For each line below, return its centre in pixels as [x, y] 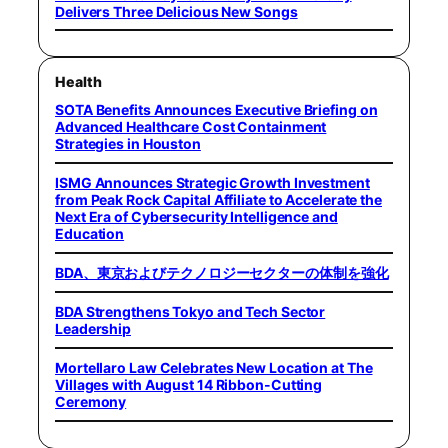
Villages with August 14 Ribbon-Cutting [189, 385]
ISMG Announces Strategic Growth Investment [212, 183]
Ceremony [91, 402]
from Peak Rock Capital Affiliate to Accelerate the [218, 200]
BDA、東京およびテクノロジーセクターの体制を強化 [222, 273]
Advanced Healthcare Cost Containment [191, 127]
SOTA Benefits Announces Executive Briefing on [216, 110]
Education [90, 234]
